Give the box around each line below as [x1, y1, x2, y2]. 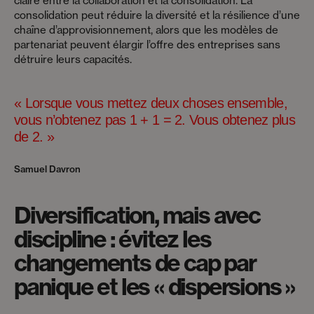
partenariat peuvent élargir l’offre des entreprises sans [14, 38, 280, 51]
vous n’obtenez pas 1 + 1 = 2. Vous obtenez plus [14, 112, 296, 128]
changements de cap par [14, 248, 256, 278]
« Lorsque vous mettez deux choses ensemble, [14, 95, 287, 111]
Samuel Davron [14, 163, 81, 175]
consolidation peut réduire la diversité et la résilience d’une [14, 8, 300, 22]
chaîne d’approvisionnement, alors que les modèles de [14, 23, 278, 36]
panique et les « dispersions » [14, 272, 295, 301]
